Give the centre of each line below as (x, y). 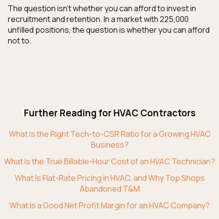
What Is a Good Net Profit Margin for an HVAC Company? (109, 206)
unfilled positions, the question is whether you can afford (109, 30)
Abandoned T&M (109, 189)
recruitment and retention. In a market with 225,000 (98, 19)
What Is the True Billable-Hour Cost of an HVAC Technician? (109, 162)
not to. (20, 41)
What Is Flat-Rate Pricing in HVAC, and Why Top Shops (109, 178)
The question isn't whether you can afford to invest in (102, 9)
